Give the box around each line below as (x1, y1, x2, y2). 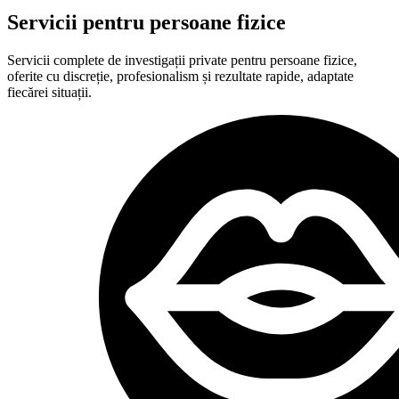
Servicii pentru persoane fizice (7, 10, 286, 34)
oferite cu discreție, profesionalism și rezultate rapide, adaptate (7, 68, 354, 84)
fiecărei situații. (7, 84, 92, 100)
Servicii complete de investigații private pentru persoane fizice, (7, 52, 357, 68)
